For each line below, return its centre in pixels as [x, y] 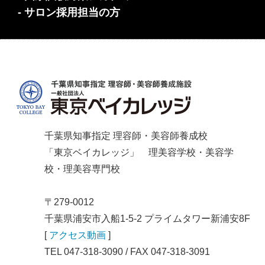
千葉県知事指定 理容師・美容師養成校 [126, 136]
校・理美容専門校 [82, 169]
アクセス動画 [77, 235]
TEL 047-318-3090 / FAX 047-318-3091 [127, 252]
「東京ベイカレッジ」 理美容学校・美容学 [139, 152]
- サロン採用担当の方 [69, 12]
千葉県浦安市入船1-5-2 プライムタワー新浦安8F [147, 219]
